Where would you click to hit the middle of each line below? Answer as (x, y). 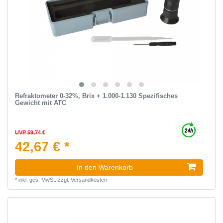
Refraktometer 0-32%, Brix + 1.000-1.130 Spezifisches (96, 96)
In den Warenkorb (105, 167)
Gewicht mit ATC (40, 103)
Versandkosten (89, 180)
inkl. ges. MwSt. (37, 180)
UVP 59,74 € (30, 133)
